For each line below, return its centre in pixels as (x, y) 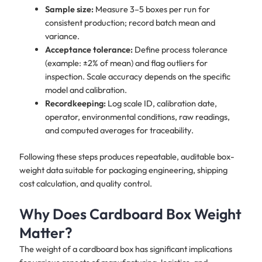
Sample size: (69, 9)
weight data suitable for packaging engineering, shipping (123, 170)
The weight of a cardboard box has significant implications (125, 249)
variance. (62, 36)
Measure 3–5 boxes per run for (151, 9)
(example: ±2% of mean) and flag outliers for (126, 63)
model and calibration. (86, 89)
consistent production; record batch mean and (130, 22)
